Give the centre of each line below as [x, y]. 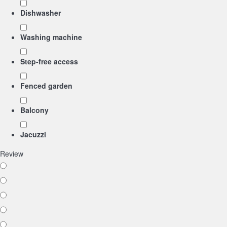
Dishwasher [41, 13]
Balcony [34, 110]
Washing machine [51, 37]
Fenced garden [46, 86]
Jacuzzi [33, 134]
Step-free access [49, 61]
